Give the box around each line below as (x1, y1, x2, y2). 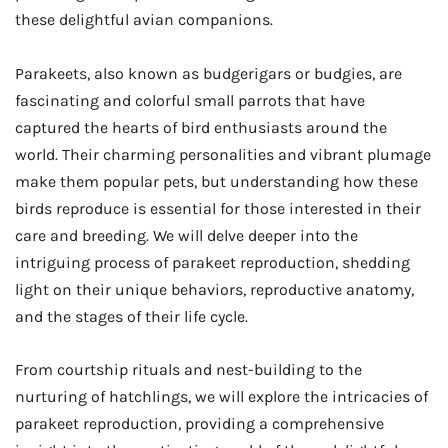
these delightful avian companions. (15, 10, 277, 30)
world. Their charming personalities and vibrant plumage (15, 144, 431, 164)
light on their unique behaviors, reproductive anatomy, (15, 279, 414, 299)
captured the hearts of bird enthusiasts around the (15, 117, 387, 137)
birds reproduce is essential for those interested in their (15, 198, 421, 218)
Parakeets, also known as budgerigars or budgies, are (15, 63, 402, 83)
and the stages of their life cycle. (15, 306, 252, 326)
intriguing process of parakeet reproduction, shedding (15, 252, 410, 272)
